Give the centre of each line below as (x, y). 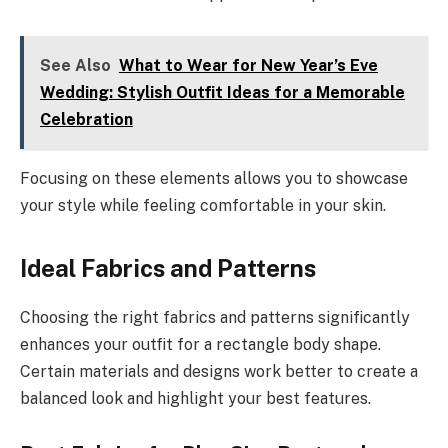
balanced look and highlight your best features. (195, 398)
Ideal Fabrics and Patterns (168, 267)
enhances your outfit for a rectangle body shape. (200, 344)
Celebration (86, 119)
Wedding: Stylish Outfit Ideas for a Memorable (222, 92)
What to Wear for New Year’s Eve (248, 65)
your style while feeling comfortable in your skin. (203, 205)
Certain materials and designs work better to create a (219, 371)
